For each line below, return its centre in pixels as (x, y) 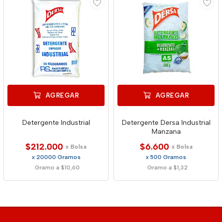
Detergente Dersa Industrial (166, 123)
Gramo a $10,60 (57, 167)
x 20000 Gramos (56, 157)
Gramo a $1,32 (167, 167)
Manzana (166, 132)
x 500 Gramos (166, 157)
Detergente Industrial (56, 123)
